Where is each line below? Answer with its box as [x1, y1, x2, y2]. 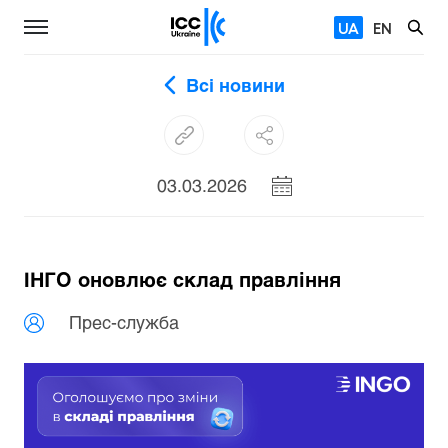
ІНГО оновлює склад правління [24, 267, 341, 291]
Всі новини [185, 74, 285, 96]
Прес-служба [69, 311, 179, 333]
